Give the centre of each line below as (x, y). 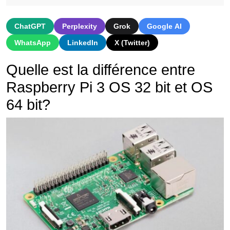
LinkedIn (83, 43)
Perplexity (80, 26)
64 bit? (28, 105)
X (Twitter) (132, 43)
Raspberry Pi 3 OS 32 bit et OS (109, 88)
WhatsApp (33, 43)
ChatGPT (30, 26)
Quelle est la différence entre (101, 70)
